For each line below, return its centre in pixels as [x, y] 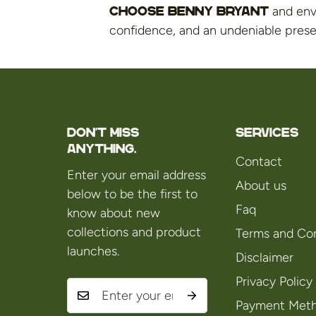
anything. [102, 149]
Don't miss [103, 133]
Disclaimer [264, 258]
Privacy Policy [274, 282]
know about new [114, 213]
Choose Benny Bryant [189, 12]
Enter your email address [136, 175]
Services [267, 133]
